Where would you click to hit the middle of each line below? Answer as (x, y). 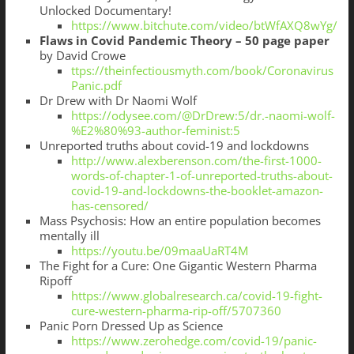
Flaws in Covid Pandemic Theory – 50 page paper (184, 41)
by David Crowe (82, 56)
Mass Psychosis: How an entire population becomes (180, 221)
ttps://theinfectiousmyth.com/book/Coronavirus (202, 71)
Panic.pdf (96, 86)
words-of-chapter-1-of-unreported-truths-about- (201, 176)
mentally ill (69, 236)
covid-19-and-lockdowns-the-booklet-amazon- (197, 191)
